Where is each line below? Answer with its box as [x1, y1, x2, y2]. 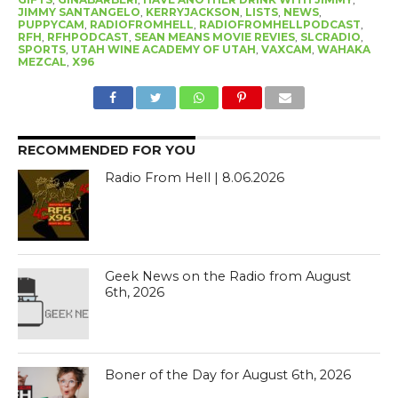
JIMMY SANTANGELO [17, 5, 140, 20]
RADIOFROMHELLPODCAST [198, 18, 361, 32]
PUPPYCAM [17, 18, 84, 32]
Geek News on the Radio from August [105, 268, 352, 285]
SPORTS [17, 43, 66, 57]
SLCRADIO [299, 30, 361, 44]
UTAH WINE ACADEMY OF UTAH [70, 43, 256, 57]
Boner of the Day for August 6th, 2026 [105, 367, 352, 384]
